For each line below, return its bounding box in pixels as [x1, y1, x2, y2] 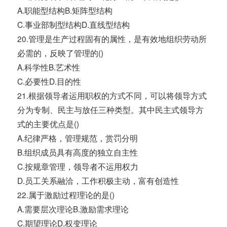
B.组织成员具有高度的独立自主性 [17, 146, 138, 158]
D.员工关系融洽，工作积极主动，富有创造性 [17, 175, 179, 186]
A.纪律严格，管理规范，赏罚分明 [17, 132, 138, 144]
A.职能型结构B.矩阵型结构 [17, 5, 113, 16]
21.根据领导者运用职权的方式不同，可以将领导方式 [17, 90, 207, 101]
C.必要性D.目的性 [17, 75, 82, 87]
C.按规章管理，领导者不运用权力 [17, 161, 139, 172]
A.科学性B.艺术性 [17, 61, 81, 73]
